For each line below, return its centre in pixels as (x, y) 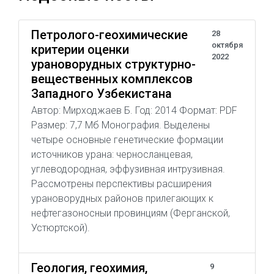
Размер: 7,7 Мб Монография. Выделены (120, 125)
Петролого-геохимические (109, 35)
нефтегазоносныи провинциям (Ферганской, (131, 213)
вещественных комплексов (112, 79)
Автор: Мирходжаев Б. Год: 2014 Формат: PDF (134, 110)
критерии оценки (80, 50)
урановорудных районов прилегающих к (122, 198)
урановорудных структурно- (113, 64)
